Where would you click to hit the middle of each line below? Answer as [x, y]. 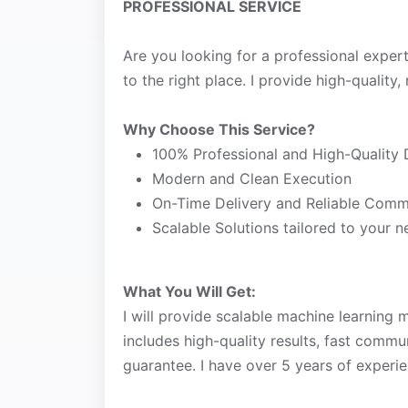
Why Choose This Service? [219, 130]
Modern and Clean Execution [252, 179]
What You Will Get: [189, 292]
